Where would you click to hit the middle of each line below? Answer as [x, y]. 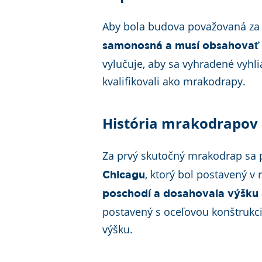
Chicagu [124, 175]
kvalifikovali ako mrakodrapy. [176, 81]
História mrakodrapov [180, 123]
